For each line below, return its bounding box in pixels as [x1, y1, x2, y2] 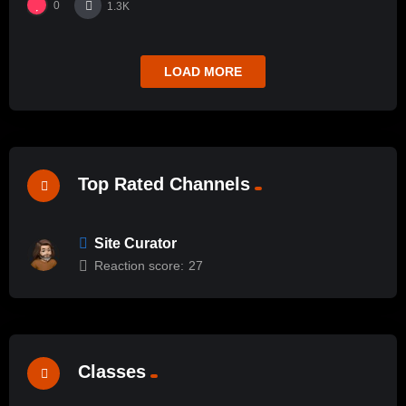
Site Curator [94, 235, 177, 251]
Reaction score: [94, 257, 184, 273]
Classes [78, 362, 146, 382]
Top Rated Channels [78, 174, 250, 195]
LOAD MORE [164, 63, 242, 79]
